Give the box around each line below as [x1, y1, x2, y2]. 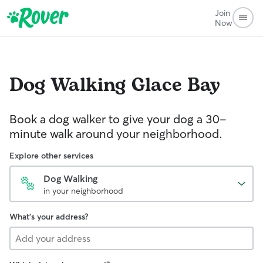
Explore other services [9, 150, 93, 161]
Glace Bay [131, 71, 220, 100]
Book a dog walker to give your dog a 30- [9, 112, 227, 126]
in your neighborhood [43, 186, 123, 196]
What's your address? [9, 211, 88, 222]
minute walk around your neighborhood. [9, 126, 222, 141]
